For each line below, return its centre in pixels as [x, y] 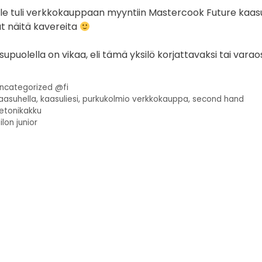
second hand [218, 99]
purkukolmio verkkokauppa [136, 99]
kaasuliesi [60, 99]
